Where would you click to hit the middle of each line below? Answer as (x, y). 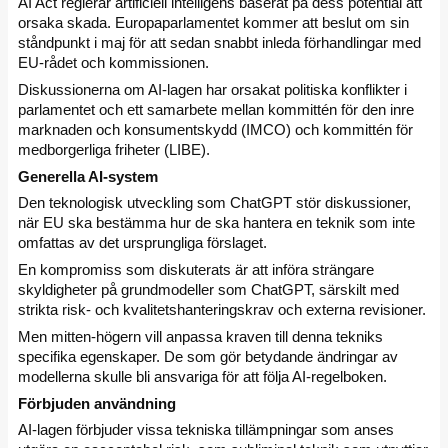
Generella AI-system (88, 176)
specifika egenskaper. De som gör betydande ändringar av (208, 356)
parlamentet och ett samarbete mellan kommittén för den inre (216, 109)
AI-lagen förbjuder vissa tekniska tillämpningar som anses (206, 430)
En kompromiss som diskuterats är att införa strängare (196, 269)
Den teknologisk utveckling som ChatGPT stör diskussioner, (214, 203)
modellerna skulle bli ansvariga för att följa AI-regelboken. (204, 376)
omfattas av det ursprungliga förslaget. (142, 243)
